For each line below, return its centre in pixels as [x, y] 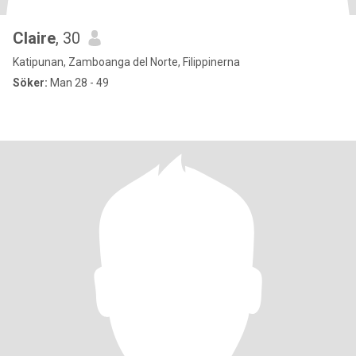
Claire [34, 38]
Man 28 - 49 [78, 83]
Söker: [30, 83]
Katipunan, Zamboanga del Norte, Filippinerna [126, 62]
